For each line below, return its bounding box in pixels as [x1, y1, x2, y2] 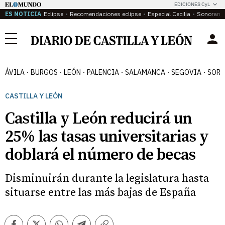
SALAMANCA [125, 68, 165, 77]
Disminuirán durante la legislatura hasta [5, 172, 209, 185]
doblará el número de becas [5, 145, 196, 165]
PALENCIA [87, 68, 119, 77]
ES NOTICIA [5, 10, 41, 18]
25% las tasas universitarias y [5, 127, 209, 147]
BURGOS [31, 68, 58, 77]
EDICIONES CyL [174, 2, 210, 7]
